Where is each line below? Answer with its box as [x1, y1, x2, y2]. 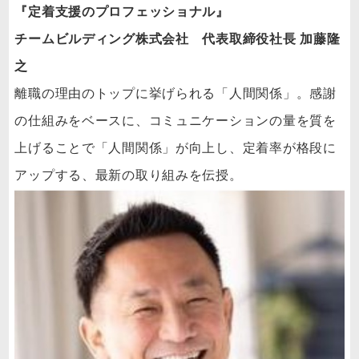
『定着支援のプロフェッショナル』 [14, 3, 229, 19]
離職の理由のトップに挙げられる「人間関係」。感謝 [14, 85, 337, 101]
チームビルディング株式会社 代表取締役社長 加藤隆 [14, 30, 341, 46]
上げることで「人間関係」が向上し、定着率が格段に [14, 139, 337, 155]
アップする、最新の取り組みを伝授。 [14, 167, 243, 183]
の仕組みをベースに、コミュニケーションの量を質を [14, 112, 337, 128]
